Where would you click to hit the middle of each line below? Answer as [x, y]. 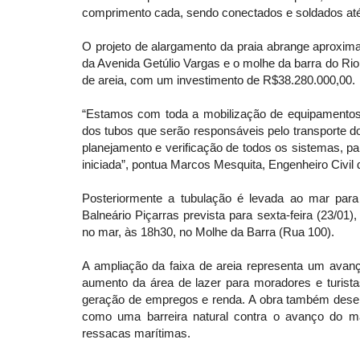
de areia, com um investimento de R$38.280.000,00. [219, 80]
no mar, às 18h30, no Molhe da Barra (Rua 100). [208, 232]
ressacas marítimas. [136, 333]
